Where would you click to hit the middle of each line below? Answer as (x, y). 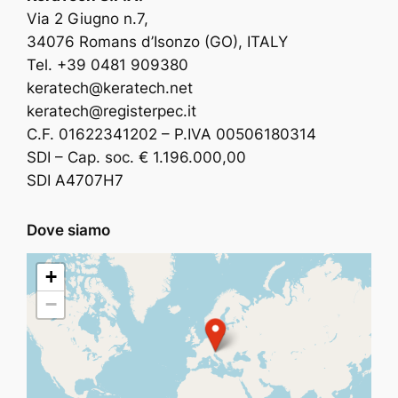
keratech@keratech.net (110, 88)
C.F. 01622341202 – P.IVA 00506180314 (172, 135)
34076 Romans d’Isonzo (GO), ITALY (158, 42)
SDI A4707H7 (76, 181)
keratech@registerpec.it (112, 111)
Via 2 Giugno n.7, (88, 19)
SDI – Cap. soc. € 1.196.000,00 (137, 158)
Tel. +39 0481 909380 (108, 65)
